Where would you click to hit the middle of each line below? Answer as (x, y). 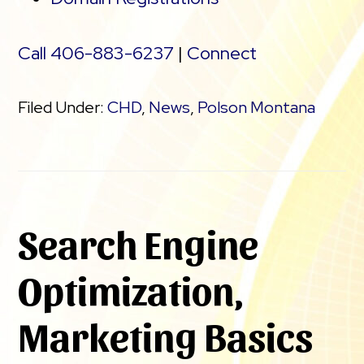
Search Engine (139, 243)
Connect (222, 53)
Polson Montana (257, 107)
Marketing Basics (166, 335)
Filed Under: (63, 107)
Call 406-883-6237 (96, 53)
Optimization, (131, 289)
